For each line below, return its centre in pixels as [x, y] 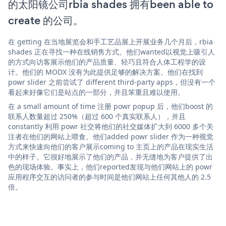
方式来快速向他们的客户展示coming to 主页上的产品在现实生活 [111, 146]
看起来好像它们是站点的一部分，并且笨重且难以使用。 [96, 92]
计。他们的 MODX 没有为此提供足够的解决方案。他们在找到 [105, 72]
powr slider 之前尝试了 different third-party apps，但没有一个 [112, 82]
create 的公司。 [46, 20]
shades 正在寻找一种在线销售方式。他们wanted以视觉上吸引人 [111, 51]
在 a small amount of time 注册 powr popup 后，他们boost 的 [110, 106]
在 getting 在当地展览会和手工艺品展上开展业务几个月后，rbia [110, 41]
